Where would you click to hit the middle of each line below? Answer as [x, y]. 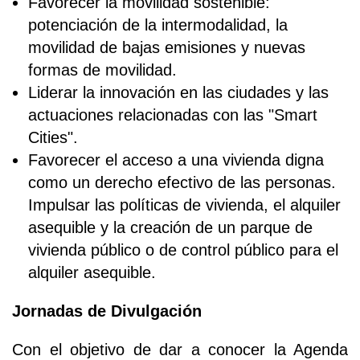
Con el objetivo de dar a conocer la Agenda [180, 349]
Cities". [53, 137]
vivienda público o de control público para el [183, 250]
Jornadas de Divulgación [107, 311]
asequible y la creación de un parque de [170, 227]
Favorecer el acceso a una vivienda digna [176, 160]
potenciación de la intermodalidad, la [158, 25]
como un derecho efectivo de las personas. [182, 182]
